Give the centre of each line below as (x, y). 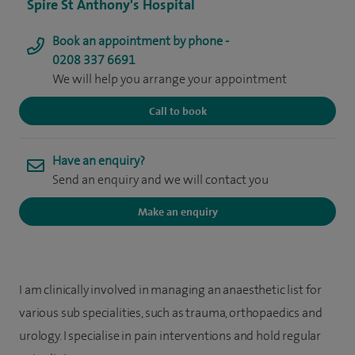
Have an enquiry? (99, 160)
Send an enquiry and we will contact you (160, 179)
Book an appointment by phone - (141, 41)
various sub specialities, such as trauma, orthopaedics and (171, 313)
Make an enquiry (177, 212)
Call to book (177, 111)
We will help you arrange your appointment (170, 79)
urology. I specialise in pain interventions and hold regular (170, 336)
